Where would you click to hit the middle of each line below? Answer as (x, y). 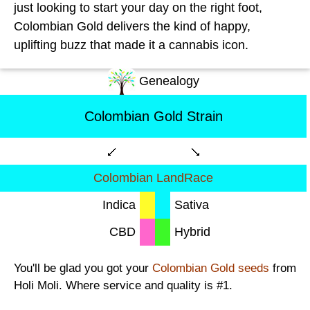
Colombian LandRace (153, 177)
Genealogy (167, 81)
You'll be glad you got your (83, 267)
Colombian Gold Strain (153, 116)
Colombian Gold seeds (211, 267)
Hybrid (192, 231)
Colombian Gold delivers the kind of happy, (132, 26)
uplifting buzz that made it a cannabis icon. (131, 45)
